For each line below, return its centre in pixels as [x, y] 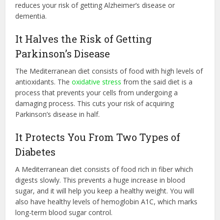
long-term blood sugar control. [64, 212]
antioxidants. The [44, 82]
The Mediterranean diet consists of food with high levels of [109, 71]
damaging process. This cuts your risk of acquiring [95, 103]
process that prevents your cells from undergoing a [97, 92]
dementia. [31, 16]
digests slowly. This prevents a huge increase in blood [100, 180]
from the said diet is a [157, 82]
